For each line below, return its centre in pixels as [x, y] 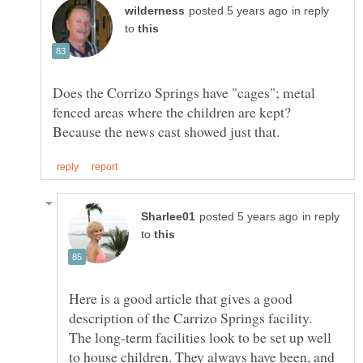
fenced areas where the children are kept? [174, 111]
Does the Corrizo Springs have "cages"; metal [184, 92]
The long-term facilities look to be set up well [200, 337]
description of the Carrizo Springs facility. [193, 317]
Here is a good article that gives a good [181, 298]
